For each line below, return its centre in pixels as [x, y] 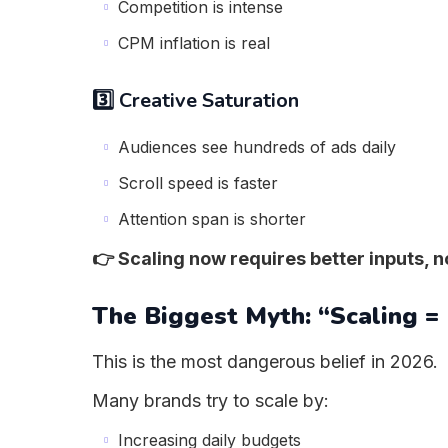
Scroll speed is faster [198, 183]
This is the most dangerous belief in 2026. [265, 361]
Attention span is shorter [212, 219]
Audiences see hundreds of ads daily [257, 147]
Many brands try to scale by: [210, 400]
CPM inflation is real [194, 43]
